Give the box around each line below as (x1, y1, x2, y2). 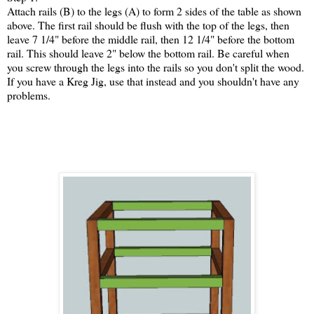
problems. (7, 88, 50, 103)
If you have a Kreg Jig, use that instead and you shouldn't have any (7, 74, 299, 89)
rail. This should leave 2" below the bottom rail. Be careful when (7, 46, 289, 61)
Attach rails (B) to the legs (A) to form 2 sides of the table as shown (7, 4, 301, 19)
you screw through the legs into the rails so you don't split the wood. (7, 60, 304, 75)
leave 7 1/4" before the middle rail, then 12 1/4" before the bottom (7, 32, 294, 47)
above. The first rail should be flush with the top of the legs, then (7, 18, 289, 33)
